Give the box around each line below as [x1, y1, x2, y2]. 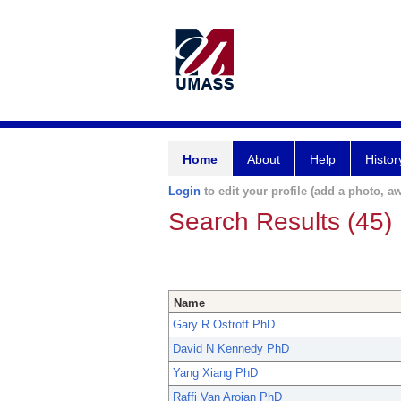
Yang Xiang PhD [173, 366, 258, 380]
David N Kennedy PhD [173, 342, 289, 356]
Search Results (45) [168, 208, 392, 235]
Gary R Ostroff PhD [173, 318, 275, 332]
